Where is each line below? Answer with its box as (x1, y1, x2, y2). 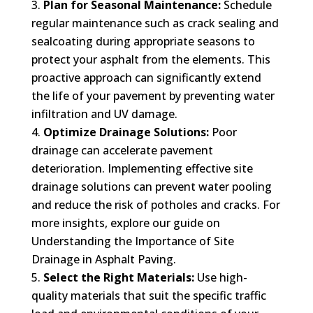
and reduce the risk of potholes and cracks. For (31, 196, 280, 212)
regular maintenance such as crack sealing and (31, 15, 279, 31)
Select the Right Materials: (43, 269, 194, 285)
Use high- (194, 269, 247, 285)
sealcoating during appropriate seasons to (31, 33, 255, 49)
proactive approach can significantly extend (31, 69, 261, 85)
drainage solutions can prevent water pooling (31, 178, 272, 194)
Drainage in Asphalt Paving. (31, 251, 176, 267)
